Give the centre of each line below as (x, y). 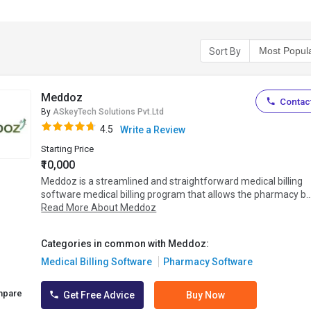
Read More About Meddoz (99, 208)
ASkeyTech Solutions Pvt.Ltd (109, 112)
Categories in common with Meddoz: (125, 244)
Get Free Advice (98, 295)
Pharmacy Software (208, 262)
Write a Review (153, 130)
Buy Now (206, 295)
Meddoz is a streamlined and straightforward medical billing (172, 182)
